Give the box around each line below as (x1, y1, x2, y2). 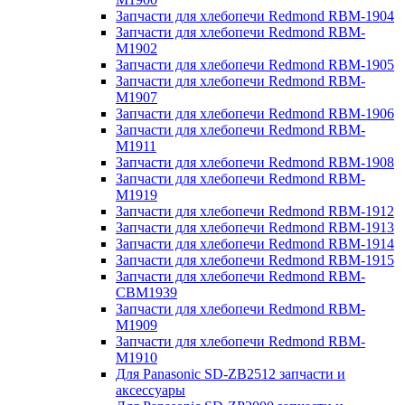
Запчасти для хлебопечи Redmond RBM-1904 (116, 8, 394, 24)
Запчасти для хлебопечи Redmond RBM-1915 (116, 252, 394, 268)
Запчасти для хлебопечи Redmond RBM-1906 (116, 106, 394, 122)
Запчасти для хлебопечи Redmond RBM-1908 (116, 155, 394, 171)
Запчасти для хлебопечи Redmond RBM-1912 (116, 203, 394, 220)
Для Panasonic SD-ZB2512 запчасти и (116, 366, 345, 382)
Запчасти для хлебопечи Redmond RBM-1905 (116, 57, 394, 73)
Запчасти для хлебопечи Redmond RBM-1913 (116, 220, 394, 236)
